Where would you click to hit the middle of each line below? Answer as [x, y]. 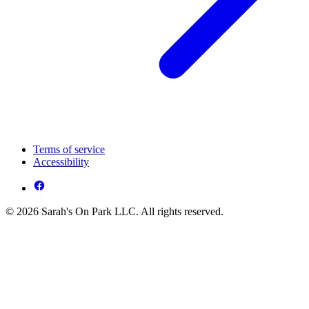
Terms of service [69, 150]
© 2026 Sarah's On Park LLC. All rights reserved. [114, 212]
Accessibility [61, 162]
